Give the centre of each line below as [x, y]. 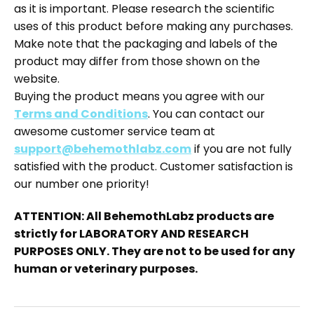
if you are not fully [241, 149]
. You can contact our [206, 114]
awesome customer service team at [115, 131]
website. [37, 78]
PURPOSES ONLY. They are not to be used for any [155, 251]
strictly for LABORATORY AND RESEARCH [131, 233]
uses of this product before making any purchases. [153, 26]
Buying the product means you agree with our [139, 96]
